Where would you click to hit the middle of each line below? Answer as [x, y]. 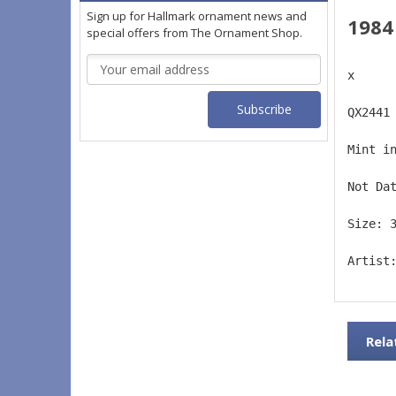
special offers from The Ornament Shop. [194, 33]
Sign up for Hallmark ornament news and [197, 16]
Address [110, 82]
